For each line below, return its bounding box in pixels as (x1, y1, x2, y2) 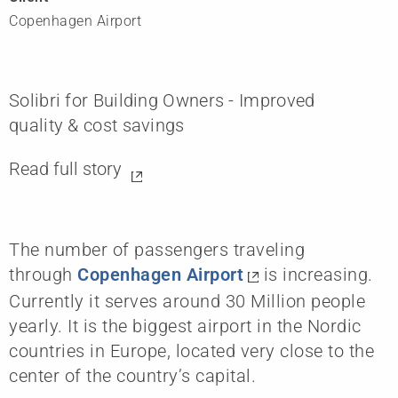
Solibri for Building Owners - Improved (9, 89, 315, 111)
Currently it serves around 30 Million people (9, 290, 365, 312)
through (9, 263, 77, 285)
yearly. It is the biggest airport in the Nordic (9, 314, 362, 337)
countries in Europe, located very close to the (9, 339, 374, 362)
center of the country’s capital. (9, 364, 256, 386)
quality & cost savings (9, 114, 185, 136)
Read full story (9, 157, 122, 179)
